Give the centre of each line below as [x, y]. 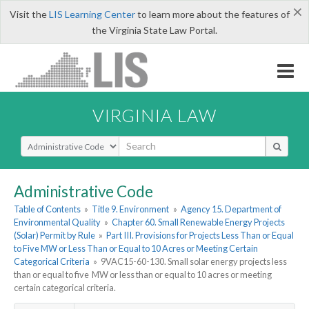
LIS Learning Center [92, 14]
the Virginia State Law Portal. [154, 30]
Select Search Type [62, 141]
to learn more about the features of [212, 14]
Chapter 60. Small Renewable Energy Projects [199, 222]
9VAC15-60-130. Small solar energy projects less [194, 262]
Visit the [29, 14]
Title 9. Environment [131, 209]
